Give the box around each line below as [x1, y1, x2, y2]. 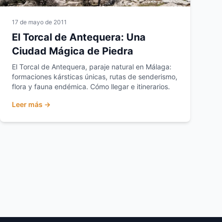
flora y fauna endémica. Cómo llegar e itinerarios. [12, 82, 170, 91]
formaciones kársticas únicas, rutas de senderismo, [12, 72, 177, 81]
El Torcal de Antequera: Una [12, 31, 146, 43]
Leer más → [12, 100, 51, 109]
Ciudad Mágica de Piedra [12, 45, 133, 57]
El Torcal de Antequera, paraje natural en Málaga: [12, 62, 171, 71]
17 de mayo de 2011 [12, 18, 67, 26]
